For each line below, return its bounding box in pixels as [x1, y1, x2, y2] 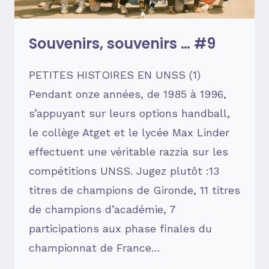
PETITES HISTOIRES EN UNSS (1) [29, 68, 201, 82]
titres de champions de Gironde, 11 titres [29, 184, 240, 197]
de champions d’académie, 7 [29, 203, 175, 216]
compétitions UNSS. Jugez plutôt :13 [29, 165, 219, 178]
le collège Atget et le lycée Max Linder [29, 126, 229, 139]
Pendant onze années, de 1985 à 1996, [29, 88, 226, 101]
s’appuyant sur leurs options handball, [29, 107, 230, 120]
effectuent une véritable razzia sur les [29, 145, 228, 159]
